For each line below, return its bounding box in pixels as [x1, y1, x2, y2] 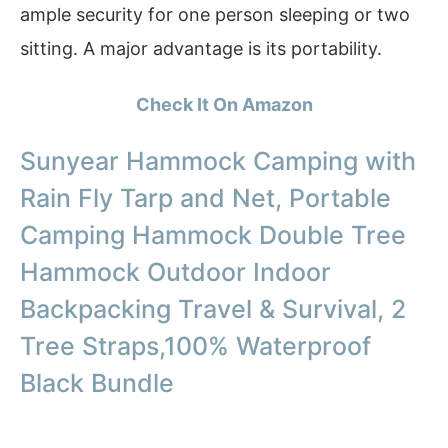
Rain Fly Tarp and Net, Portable [20, 183, 391, 214]
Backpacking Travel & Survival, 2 [20, 294, 406, 325]
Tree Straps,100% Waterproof [20, 331, 371, 362]
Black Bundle [20, 368, 174, 399]
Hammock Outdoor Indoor [20, 257, 331, 288]
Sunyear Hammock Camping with [20, 146, 416, 177]
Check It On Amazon [135, 93, 313, 115]
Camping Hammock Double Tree [20, 220, 406, 251]
